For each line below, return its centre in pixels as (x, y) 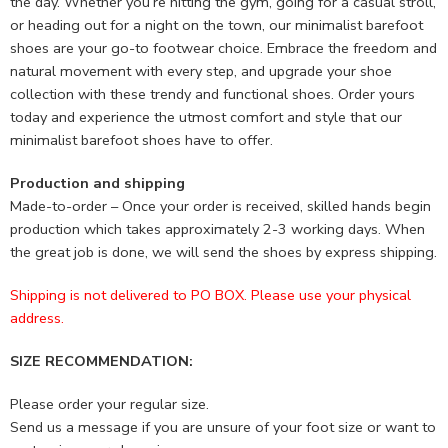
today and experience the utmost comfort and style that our (206, 117)
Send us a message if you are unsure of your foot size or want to (223, 427)
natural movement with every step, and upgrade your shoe (201, 71)
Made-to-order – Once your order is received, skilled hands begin (220, 206)
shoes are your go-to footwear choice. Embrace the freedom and (223, 48)
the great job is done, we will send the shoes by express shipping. (223, 252)
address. (37, 318)
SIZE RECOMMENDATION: (101, 361)
